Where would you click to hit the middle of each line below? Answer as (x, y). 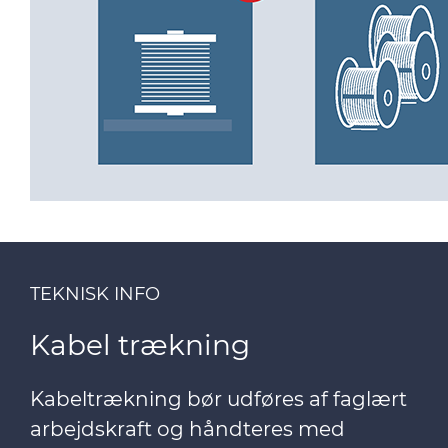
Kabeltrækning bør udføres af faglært (218, 399)
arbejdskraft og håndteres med (187, 429)
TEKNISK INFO (95, 294)
